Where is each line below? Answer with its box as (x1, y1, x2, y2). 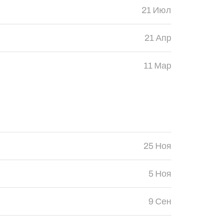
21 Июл (141, 5, 171, 15)
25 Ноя (143, 141, 171, 151)
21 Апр (144, 33, 171, 43)
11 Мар (143, 61, 171, 71)
